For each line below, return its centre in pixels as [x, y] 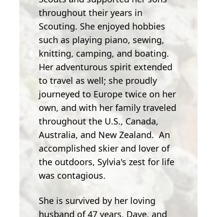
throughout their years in [91, 12]
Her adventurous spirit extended [106, 67]
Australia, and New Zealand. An [104, 134]
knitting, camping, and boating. [104, 53]
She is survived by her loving [97, 200]
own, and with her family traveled [108, 107]
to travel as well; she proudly [98, 80]
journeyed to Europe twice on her [107, 94]
